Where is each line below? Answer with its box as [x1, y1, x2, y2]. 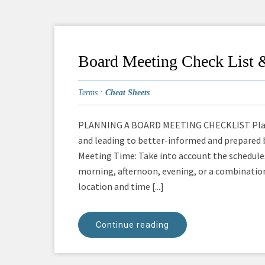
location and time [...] [78, 180, 164, 193]
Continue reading [96, 220, 169, 230]
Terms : [78, 88, 105, 98]
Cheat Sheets [105, 88, 150, 98]
